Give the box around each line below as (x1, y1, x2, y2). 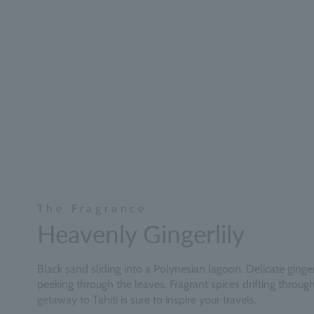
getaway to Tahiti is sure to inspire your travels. (36, 292, 257, 306)
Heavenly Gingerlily (36, 218, 245, 248)
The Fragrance (36, 201, 148, 215)
